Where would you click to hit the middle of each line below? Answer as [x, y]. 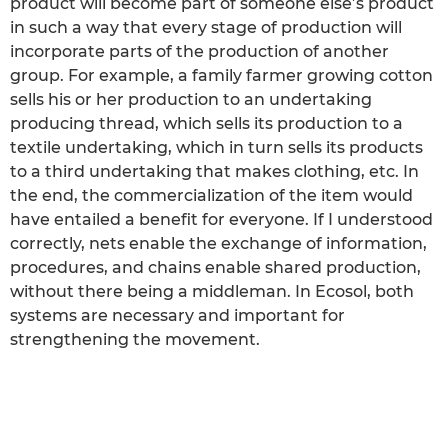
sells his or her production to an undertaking [191, 99]
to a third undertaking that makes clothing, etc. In [214, 171]
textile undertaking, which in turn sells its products [216, 147]
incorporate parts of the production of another [199, 51]
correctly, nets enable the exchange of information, [218, 243]
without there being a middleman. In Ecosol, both [212, 291]
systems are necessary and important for [177, 315]
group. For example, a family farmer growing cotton [221, 75]
